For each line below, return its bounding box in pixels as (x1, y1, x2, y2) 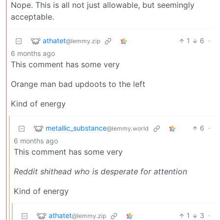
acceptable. (11, 12, 54, 22)
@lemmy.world (107, 124, 149, 132)
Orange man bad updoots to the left (11, 79, 145, 89)
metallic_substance (46, 123, 107, 132)
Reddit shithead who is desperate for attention (14, 166, 187, 177)
